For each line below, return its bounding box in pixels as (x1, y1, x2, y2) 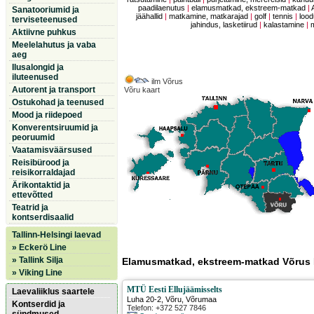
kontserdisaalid (12, 212, 74, 222)
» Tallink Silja (12, 255, 63, 265)
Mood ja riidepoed (12, 110, 82, 120)
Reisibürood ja (12, 158, 69, 168)
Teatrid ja (12, 203, 48, 212)
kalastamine (264, 20, 305, 29)
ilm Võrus (149, 77, 184, 86)
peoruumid (12, 132, 55, 142)
